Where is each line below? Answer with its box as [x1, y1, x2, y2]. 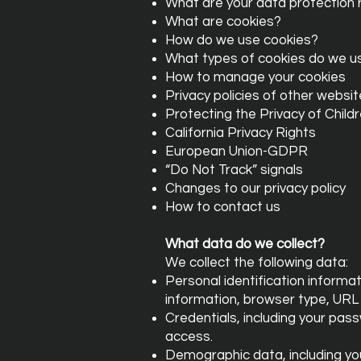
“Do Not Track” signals [165, 163, 303, 177]
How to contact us [165, 200, 280, 214]
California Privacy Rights [165, 126, 316, 140]
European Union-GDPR [165, 144, 308, 159]
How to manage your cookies [165, 70, 346, 85]
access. [165, 330, 213, 344]
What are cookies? [165, 15, 281, 29]
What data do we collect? [165, 237, 325, 251]
